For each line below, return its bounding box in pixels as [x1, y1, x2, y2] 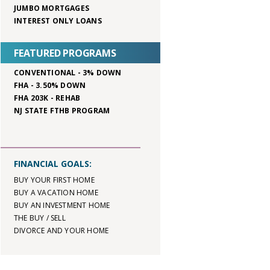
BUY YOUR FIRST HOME [14, 175, 95, 185]
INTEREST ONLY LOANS [14, 16, 102, 26]
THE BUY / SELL [14, 213, 66, 223]
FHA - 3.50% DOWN [14, 80, 86, 90]
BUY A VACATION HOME [14, 187, 98, 198]
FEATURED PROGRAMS [14, 46, 116, 60]
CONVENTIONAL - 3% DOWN [14, 67, 122, 78]
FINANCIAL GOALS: [14, 158, 92, 169]
